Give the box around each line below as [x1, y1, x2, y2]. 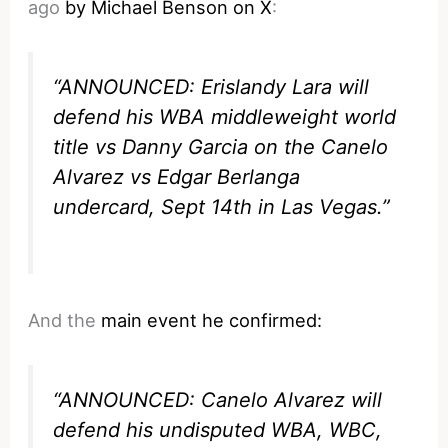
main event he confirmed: [101, 308, 323, 331]
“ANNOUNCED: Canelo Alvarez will [53, 387, 383, 412]
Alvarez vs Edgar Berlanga [53, 165, 301, 190]
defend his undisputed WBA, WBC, [53, 417, 383, 442]
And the [28, 308, 102, 331]
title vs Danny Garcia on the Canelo [53, 135, 389, 160]
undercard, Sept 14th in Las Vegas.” [53, 195, 391, 220]
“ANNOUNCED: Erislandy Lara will [53, 75, 370, 100]
